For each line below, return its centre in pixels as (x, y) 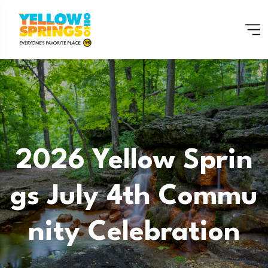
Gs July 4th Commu (134, 197)
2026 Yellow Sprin (134, 161)
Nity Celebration (134, 233)
